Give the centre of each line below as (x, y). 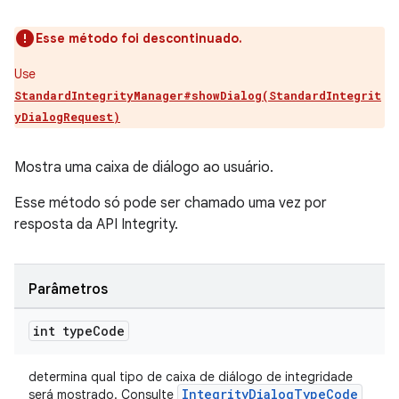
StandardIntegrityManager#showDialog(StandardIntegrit (198, 95)
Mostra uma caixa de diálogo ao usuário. (144, 167)
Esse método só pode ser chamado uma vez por (171, 203)
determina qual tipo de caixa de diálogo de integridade (191, 377)
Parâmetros (68, 289)
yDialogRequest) (67, 117)
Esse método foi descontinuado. (139, 38)
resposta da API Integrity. (96, 224)
